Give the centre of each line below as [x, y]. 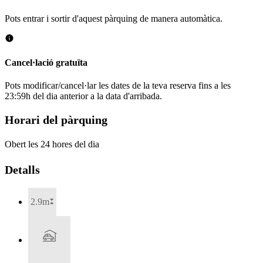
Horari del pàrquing [56, 119]
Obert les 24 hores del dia [52, 144]
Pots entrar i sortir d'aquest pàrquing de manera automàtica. [114, 18]
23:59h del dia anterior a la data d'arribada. [83, 96]
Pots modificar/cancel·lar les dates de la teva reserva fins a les [118, 86]
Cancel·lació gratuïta [46, 63]
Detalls [22, 170]
